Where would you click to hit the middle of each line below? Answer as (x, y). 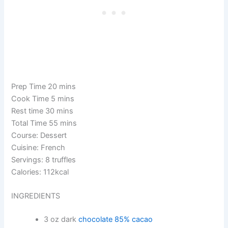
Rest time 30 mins (42, 111)
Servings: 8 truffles (44, 160)
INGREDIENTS (36, 196)
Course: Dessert (39, 135)
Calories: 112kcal (40, 172)
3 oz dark (61, 219)
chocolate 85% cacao (116, 219)
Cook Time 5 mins (43, 98)
